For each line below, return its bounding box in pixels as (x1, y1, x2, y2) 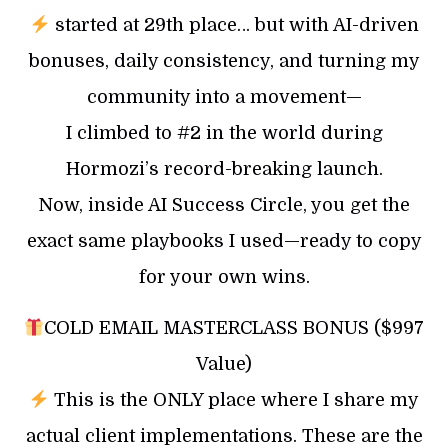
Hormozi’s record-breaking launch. (65, 158, 383, 179)
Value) (196, 353, 252, 374)
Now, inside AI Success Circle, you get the (38, 194, 410, 215)
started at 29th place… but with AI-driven (49, 14, 419, 35)
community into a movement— (86, 86, 362, 107)
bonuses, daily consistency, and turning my (28, 50, 420, 71)
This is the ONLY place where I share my (49, 389, 420, 410)
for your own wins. (138, 266, 310, 287)
